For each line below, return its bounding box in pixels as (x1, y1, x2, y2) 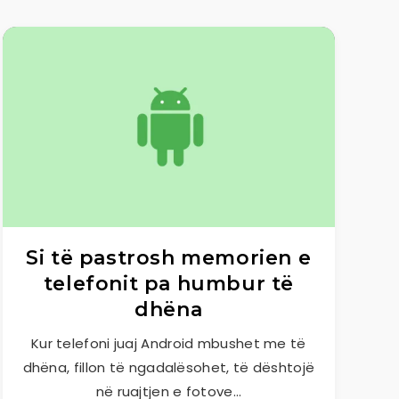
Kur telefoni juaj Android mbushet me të (30, 334, 306, 353)
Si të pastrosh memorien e (26, 246, 312, 270)
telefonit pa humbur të (43, 272, 294, 296)
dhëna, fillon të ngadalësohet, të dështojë (22, 358, 315, 377)
